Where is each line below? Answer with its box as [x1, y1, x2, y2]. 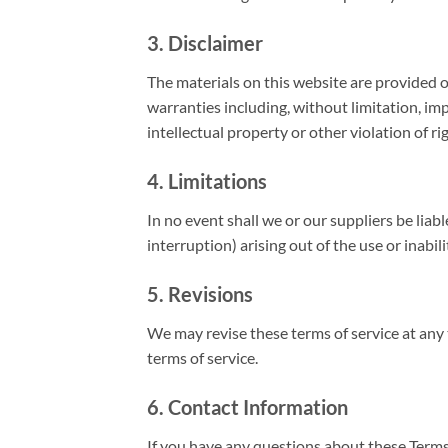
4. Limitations [147, 168, 267, 193]
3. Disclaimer [147, 31, 263, 56]
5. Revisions [147, 281, 253, 306]
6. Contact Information [147, 394, 348, 419]
